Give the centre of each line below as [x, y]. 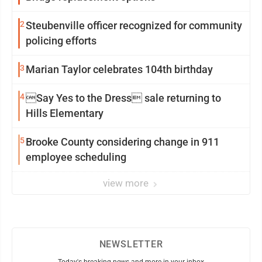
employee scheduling [76, 157]
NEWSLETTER [131, 244]
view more [127, 183]
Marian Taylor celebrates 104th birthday [119, 69]
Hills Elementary [65, 113]
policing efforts [61, 40]
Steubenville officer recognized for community [134, 25]
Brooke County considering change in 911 [123, 142]
